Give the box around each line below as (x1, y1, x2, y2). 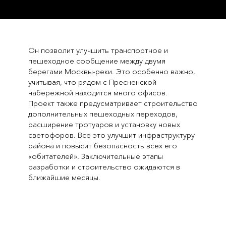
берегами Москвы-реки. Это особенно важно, (28, 66, 195, 76)
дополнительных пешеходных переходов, (28, 108, 178, 119)
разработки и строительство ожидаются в (28, 161, 180, 172)
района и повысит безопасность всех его (28, 140, 177, 150)
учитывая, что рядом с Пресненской (28, 77, 156, 87)
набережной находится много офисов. (28, 87, 167, 97)
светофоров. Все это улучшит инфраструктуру (28, 130, 195, 140)
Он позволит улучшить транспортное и (28, 45, 168, 55)
